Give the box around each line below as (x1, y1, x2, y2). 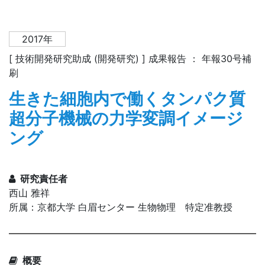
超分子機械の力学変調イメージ (9, 108, 243, 129)
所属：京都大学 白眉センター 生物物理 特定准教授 (9, 201, 232, 214)
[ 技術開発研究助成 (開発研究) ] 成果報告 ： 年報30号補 (9, 53, 251, 65)
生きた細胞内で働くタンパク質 (9, 89, 245, 109)
